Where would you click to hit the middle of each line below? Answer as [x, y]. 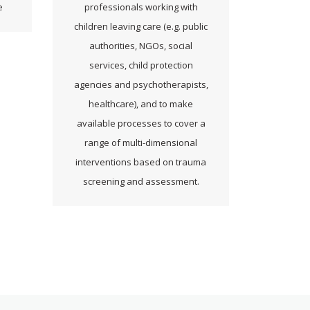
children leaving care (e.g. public [141, 26]
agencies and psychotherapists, [141, 84]
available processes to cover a [141, 123]
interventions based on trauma [141, 162]
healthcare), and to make [141, 103]
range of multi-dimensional [141, 142]
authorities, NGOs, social [141, 45]
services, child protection [141, 65]
